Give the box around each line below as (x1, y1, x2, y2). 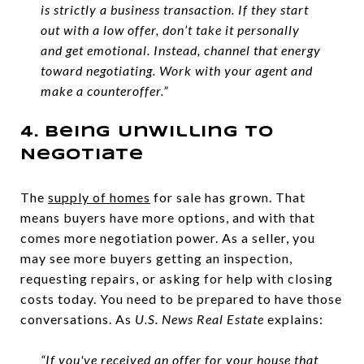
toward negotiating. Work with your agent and (40, 63, 313, 78)
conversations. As (20, 310, 135, 327)
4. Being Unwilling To (20, 124, 274, 140)
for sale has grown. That (150, 188, 305, 205)
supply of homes (48, 188, 150, 205)
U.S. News (135, 310, 193, 327)
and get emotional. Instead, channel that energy (40, 42, 321, 58)
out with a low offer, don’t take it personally (40, 22, 300, 37)
